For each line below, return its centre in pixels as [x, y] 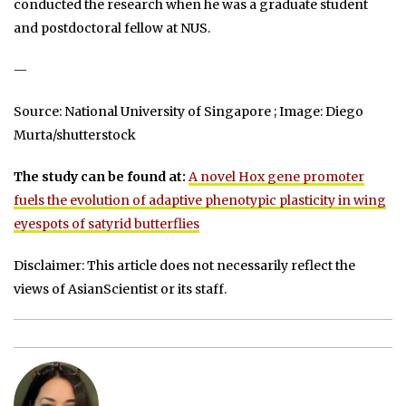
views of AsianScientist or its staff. [120, 289]
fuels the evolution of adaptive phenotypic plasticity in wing [200, 200]
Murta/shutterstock [75, 135]
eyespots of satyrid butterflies [106, 223]
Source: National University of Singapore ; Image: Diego [188, 111]
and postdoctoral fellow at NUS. [112, 28]
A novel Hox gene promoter [276, 176]
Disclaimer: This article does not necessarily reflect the [184, 265]
